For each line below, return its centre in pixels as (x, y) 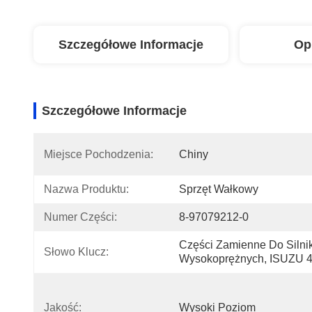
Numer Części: (80, 217)
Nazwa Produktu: (86, 189)
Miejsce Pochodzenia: (99, 154)
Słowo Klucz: (76, 252)
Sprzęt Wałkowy (219, 189)
